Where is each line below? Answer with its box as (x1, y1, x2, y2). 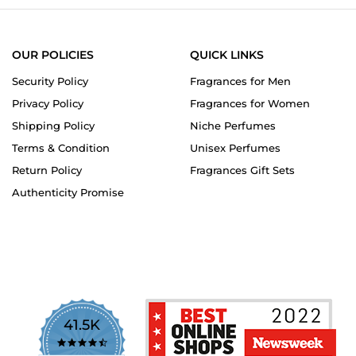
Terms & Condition (12, 141, 110, 155)
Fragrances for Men (190, 75, 291, 88)
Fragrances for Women (190, 97, 310, 110)
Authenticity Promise (12, 186, 124, 199)
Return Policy (12, 164, 82, 177)
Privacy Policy (12, 97, 83, 110)
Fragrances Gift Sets (190, 164, 295, 177)
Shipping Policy (12, 119, 95, 133)
